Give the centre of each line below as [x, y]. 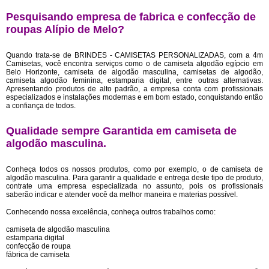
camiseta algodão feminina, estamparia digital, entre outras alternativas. [134, 80]
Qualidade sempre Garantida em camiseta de [121, 131]
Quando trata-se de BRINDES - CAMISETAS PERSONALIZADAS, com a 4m [134, 55]
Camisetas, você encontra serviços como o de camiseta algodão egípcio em [134, 64]
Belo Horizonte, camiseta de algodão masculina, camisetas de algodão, [134, 72]
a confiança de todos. [41, 106]
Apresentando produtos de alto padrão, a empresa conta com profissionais [134, 89]
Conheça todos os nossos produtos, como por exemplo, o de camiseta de [134, 169]
